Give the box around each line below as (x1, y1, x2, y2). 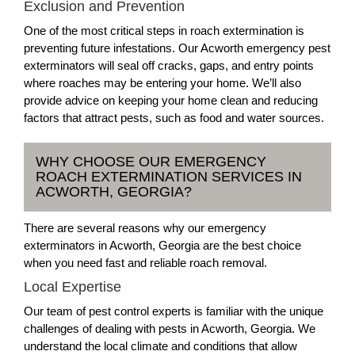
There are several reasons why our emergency (24, 221, 266, 235)
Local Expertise (24, 279, 121, 295)
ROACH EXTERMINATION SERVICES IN (36, 169, 302, 185)
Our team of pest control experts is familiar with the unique (24, 304, 323, 318)
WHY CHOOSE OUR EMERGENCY (36, 154, 266, 170)
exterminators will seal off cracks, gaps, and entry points (24, 59, 314, 72)
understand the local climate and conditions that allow (24, 339, 297, 353)
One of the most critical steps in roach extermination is (24, 24, 304, 37)
